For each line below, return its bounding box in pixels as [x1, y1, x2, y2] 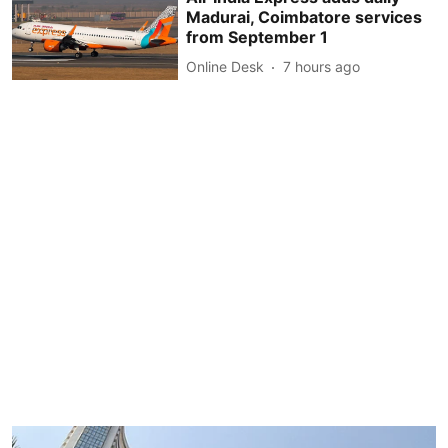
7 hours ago [283, 58, 361, 76]
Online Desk [186, 58, 265, 76]
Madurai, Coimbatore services [186, 6, 423, 27]
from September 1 [186, 26, 329, 47]
